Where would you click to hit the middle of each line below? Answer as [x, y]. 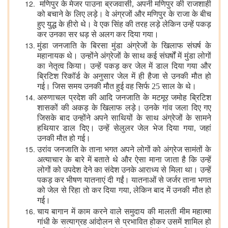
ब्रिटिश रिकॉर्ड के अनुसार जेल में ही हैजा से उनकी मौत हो [124, 77]
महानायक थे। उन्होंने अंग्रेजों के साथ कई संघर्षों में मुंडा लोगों [124, 56]
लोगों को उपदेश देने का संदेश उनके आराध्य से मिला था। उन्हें [124, 170]
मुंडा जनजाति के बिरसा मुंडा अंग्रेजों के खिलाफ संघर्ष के [124, 45]
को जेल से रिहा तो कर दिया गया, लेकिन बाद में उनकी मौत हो [124, 191]
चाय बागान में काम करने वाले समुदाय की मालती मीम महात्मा [124, 211]
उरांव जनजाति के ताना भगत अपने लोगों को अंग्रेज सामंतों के [124, 149]
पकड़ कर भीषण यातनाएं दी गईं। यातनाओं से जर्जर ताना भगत [124, 180]
